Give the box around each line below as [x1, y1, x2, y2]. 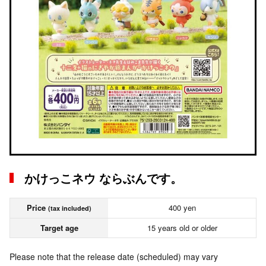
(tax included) [48, 204, 91, 213]
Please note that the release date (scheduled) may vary [9, 251, 218, 262]
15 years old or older [147, 222, 217, 233]
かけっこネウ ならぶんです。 [24, 169, 182, 186]
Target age [40, 222, 78, 233]
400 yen [168, 202, 196, 213]
